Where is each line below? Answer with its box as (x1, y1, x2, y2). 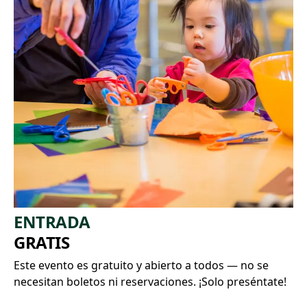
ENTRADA (14, 210, 90, 234)
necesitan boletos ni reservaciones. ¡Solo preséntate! (14, 274, 286, 290)
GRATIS (14, 231, 70, 254)
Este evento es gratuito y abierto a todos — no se (14, 258, 269, 273)
